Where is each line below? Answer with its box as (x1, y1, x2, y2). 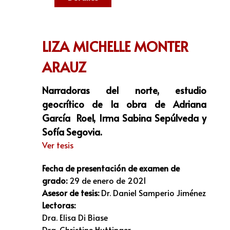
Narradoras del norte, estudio (42, 84, 206, 97)
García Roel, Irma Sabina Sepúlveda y (42, 111, 206, 125)
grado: (42, 174, 67, 186)
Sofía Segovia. (42, 125, 104, 139)
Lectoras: (42, 199, 75, 210)
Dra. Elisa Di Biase (42, 211, 108, 223)
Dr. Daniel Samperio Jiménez (101, 186, 206, 198)
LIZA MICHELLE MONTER (42, 36, 188, 56)
